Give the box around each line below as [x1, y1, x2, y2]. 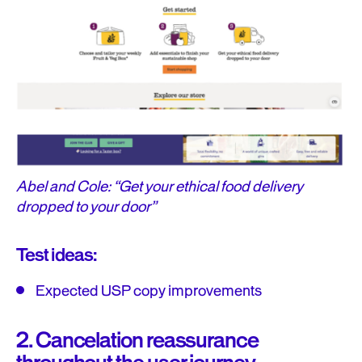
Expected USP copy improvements [36, 280, 262, 301]
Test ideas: [16, 242, 96, 267]
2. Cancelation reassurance [16, 326, 259, 356]
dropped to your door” [16, 196, 159, 217]
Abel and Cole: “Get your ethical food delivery [16, 176, 303, 197]
